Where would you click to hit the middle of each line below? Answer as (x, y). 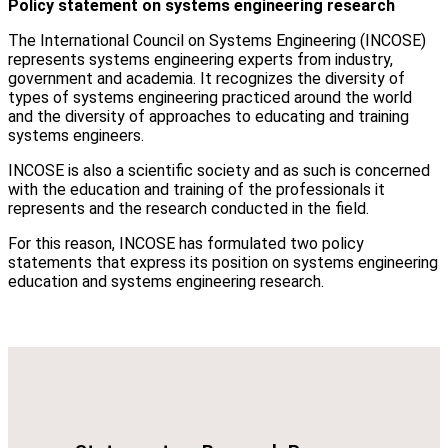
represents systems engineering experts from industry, (200, 60)
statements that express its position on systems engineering (223, 263)
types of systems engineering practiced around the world (210, 98)
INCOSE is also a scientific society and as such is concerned (219, 171)
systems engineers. (76, 136)
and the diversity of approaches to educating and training (208, 117)
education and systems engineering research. (166, 282)
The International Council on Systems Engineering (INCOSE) (217, 41)
